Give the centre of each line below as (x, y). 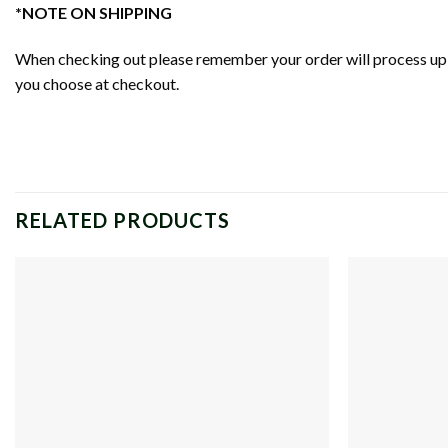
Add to (293, 312)
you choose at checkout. (98, 83)
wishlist (293, 326)
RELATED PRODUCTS (122, 220)
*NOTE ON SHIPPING (93, 12)
